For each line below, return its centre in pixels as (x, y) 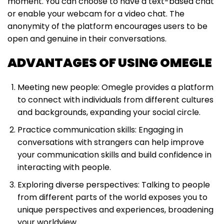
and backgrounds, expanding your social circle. (109, 112)
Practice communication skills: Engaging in (100, 130)
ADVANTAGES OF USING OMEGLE (110, 63)
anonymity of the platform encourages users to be (107, 26)
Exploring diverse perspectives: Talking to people (114, 185)
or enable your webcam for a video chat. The (96, 14)
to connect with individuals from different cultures (115, 100)
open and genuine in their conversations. (87, 39)
